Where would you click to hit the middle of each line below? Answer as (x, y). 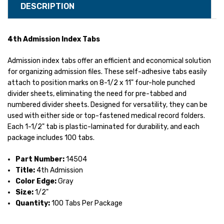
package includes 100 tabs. (51, 138)
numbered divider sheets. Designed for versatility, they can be (107, 105)
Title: (25, 170)
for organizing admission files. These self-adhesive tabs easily (107, 72)
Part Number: (40, 159)
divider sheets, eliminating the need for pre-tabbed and (97, 94)
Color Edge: (36, 181)
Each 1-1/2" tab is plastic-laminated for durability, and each (103, 127)
